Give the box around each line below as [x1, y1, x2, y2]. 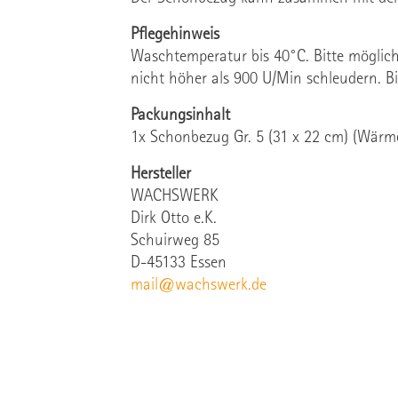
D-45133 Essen [131, 254, 227, 273]
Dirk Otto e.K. [131, 210, 217, 228]
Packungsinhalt [131, 107, 230, 125]
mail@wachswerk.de [131, 276, 267, 295]
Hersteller [131, 165, 191, 184]
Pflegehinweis [131, 26, 219, 44]
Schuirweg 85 [131, 232, 219, 251]
